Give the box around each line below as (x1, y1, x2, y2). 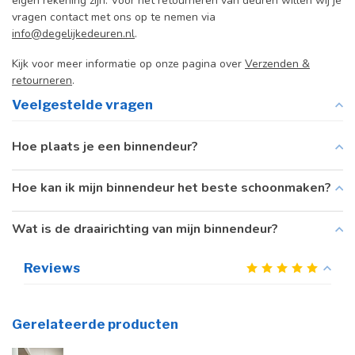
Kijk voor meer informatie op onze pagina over (12, 56, 245, 72)
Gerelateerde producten (12, 316, 178, 333)
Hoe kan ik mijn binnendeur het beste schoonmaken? (12, 179, 331, 197)
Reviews (24, 260, 80, 277)
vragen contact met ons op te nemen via (12, 10, 216, 25)
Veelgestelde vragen (12, 97, 153, 113)
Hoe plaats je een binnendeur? (12, 138, 198, 156)
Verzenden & (245, 56, 310, 72)
